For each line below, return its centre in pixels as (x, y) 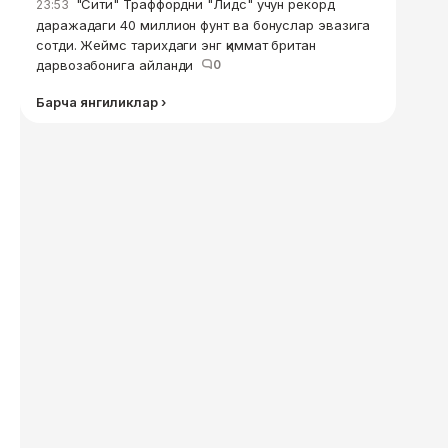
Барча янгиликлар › (101, 102)
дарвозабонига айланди (119, 65)
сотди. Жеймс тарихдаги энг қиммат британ (176, 45)
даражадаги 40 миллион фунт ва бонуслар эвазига (203, 25)
